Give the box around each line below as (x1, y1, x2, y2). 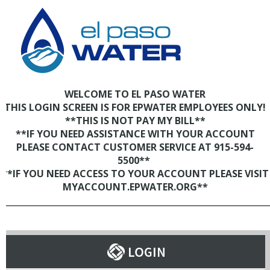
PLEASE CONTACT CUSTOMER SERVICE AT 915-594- (10, 140, 248, 154)
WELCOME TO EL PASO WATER (58, 87, 199, 101)
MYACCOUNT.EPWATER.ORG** (56, 180, 202, 193)
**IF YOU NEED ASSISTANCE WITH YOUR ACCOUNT (9, 127, 249, 140)
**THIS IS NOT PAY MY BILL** (58, 114, 199, 127)
